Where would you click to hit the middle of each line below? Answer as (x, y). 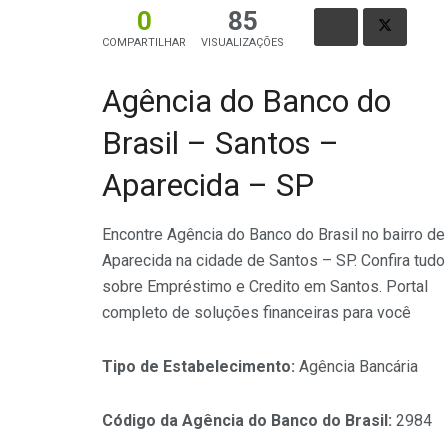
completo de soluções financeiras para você (256, 313)
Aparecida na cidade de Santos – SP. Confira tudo (273, 261)
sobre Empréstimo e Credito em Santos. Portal (265, 287)
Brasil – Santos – (220, 143)
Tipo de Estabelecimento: (200, 367)
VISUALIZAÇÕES (242, 42)
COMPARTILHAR (144, 42)
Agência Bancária (358, 367)
